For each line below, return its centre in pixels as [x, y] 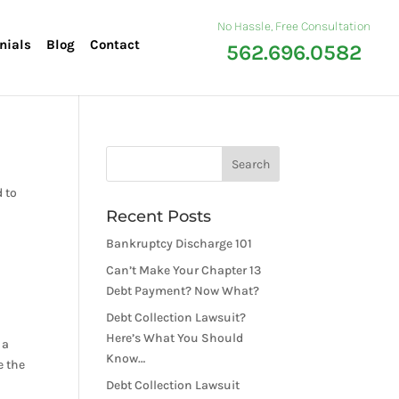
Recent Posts [159, 216]
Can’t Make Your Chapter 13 [184, 270]
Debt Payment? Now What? [183, 291]
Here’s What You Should [175, 338]
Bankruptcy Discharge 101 [179, 244]
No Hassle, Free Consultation [294, 26]
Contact [115, 45]
